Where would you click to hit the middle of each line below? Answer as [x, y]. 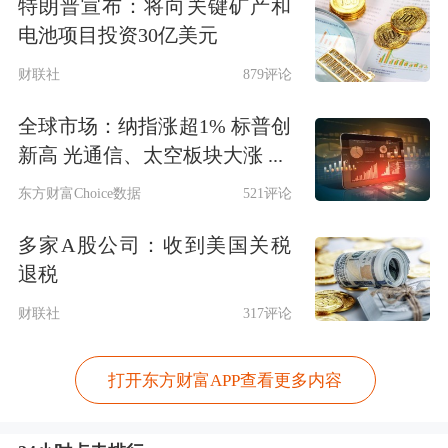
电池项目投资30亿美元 [117, 35]
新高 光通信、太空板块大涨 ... [150, 154]
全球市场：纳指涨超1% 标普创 [154, 125]
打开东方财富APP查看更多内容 [225, 380]
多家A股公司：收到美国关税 [154, 245]
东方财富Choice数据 [79, 193]
